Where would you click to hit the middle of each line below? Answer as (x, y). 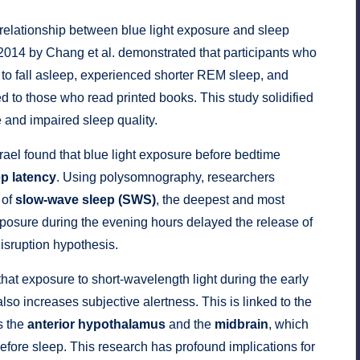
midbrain (241, 325)
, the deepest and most (220, 200)
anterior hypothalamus (96, 325)
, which (288, 325)
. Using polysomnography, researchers (166, 178)
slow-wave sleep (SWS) (86, 200)
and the (190, 325)
